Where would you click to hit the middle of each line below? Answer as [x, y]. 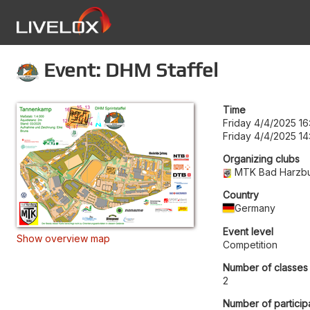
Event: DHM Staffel [128, 70]
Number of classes [265, 267]
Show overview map [63, 238]
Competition [250, 244]
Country [241, 194]
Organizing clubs [261, 158]
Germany [255, 208]
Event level [248, 231]
